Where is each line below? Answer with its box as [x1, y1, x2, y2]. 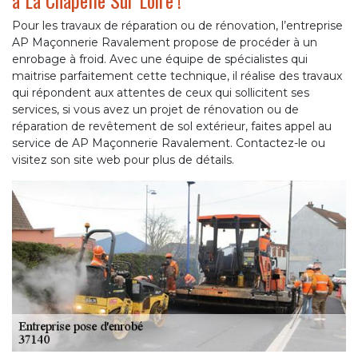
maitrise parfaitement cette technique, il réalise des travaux [12, 69, 342, 84]
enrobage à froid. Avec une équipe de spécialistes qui [12, 52, 308, 67]
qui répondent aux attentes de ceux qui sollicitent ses [12, 86, 309, 101]
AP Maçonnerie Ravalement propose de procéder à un [12, 35, 317, 50]
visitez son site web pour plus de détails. [12, 153, 234, 168]
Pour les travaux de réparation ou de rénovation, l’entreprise [12, 18, 343, 34]
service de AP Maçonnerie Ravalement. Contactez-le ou [12, 136, 325, 151]
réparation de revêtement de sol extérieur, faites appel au [12, 119, 332, 134]
